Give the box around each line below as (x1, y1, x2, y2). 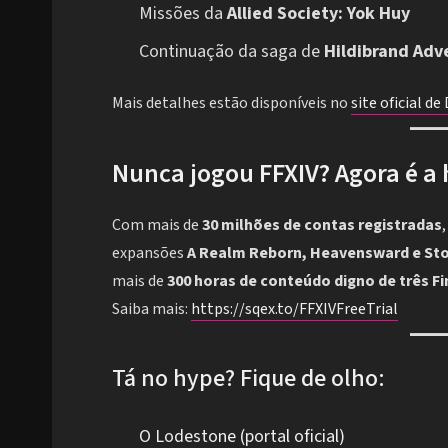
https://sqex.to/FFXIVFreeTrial (191, 298, 398, 321)
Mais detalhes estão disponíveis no (112, 91, 351, 114)
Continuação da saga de (139, 38, 324, 64)
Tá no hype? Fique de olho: (112, 361, 385, 397)
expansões (112, 242, 187, 265)
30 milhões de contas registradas (202, 214, 442, 237)
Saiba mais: (112, 298, 191, 321)
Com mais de (112, 214, 202, 237)
